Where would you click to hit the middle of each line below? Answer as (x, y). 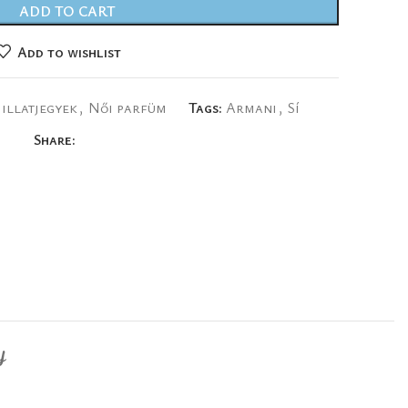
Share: (54, 139)
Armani (251, 107)
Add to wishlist (69, 51)
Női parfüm (127, 107)
